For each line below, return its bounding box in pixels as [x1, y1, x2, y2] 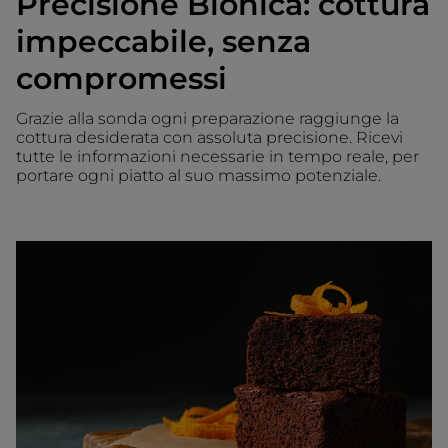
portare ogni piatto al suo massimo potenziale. [16, 165, 381, 185]
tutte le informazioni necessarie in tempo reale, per [16, 146, 419, 166]
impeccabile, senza [16, 22, 311, 60]
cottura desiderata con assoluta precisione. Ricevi [16, 127, 403, 147]
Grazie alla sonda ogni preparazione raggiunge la [16, 108, 399, 128]
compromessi [16, 59, 227, 97]
